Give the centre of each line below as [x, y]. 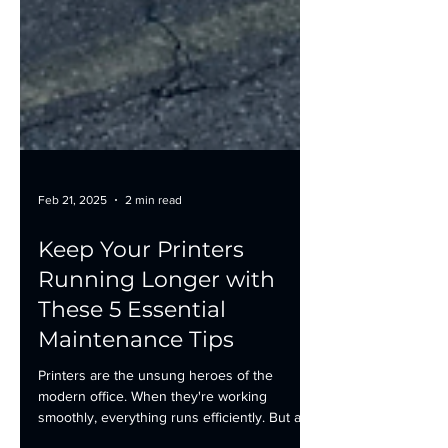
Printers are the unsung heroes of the [155, 408]
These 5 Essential [132, 342]
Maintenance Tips [136, 372]
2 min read [153, 233]
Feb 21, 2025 [72, 233]
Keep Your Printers [141, 282]
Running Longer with [156, 312]
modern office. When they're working [152, 429]
